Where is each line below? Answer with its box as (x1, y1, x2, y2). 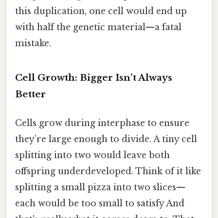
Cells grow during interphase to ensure (15, 118, 189, 129)
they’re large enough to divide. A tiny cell (15, 134, 197, 145)
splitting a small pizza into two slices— (15, 182, 185, 193)
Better (15, 89, 46, 100)
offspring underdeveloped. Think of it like (15, 166, 201, 177)
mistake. (15, 38, 51, 49)
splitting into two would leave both (15, 150, 170, 161)
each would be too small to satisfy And (15, 198, 184, 209)
